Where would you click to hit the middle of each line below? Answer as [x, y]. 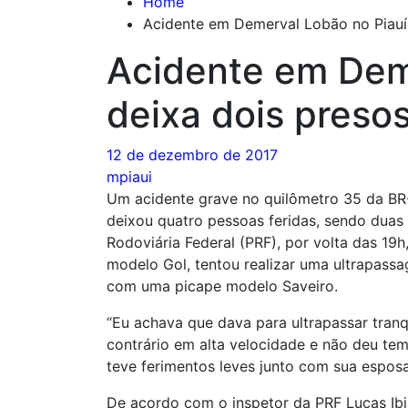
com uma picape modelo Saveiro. [222, 286]
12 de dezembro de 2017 [192, 154]
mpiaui [129, 176]
